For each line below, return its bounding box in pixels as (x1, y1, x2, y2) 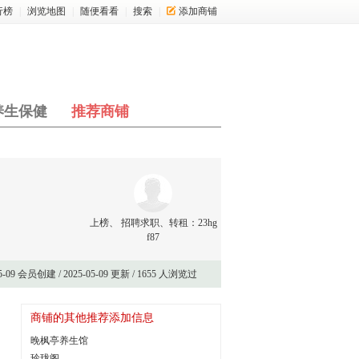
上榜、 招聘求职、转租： (89, 217, 198, 228)
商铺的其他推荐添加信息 (30, 312, 154, 324)
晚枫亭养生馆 (30, 335, 88, 346)
